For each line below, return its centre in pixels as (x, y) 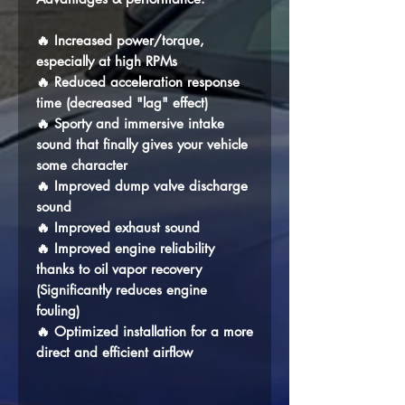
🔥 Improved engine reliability (125, 248)
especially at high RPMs (107, 61)
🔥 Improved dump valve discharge (142, 186)
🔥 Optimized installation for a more (145, 331)
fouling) (58, 311)
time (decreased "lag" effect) (122, 103)
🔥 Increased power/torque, (120, 40)
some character (82, 165)
